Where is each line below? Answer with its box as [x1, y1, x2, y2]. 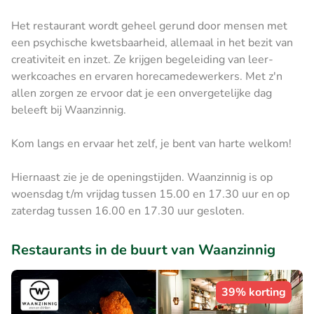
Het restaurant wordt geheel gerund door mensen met [11, 18, 287, 34]
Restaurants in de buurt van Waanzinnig [11, 240, 275, 259]
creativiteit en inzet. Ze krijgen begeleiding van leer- [11, 51, 273, 67]
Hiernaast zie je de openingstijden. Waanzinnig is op [11, 169, 273, 185]
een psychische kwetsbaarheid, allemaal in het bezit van [11, 34, 293, 50]
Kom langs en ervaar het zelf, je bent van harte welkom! [11, 135, 292, 151]
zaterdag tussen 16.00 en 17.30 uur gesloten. [11, 203, 245, 219]
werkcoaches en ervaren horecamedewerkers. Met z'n [11, 68, 282, 84]
